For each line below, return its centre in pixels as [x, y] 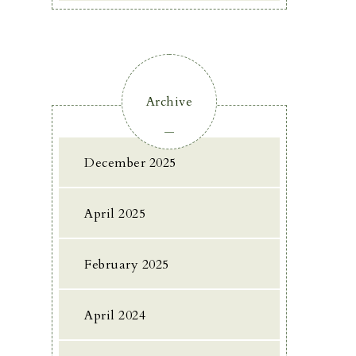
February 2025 [127, 265]
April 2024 [115, 315]
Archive [169, 102]
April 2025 [115, 214]
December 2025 [130, 163]
